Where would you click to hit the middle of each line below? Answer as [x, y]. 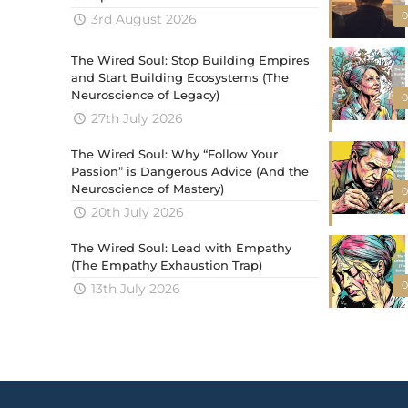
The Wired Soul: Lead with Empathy [181, 247]
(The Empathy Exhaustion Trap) [167, 265]
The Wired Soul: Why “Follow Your [174, 153]
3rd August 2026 [143, 19]
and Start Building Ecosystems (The [180, 77]
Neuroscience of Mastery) [148, 188]
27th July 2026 [137, 118]
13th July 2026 [135, 288]
